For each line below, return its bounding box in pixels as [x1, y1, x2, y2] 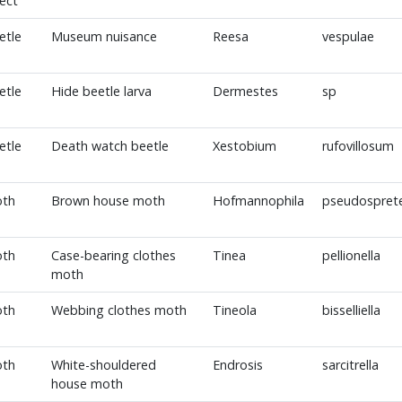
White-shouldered [50, 356, 156, 373]
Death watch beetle [50, 137, 169, 154]
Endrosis [212, 356, 263, 373]
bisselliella [321, 301, 380, 319]
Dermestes [212, 83, 278, 100]
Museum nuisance [50, 28, 157, 45]
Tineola [212, 301, 257, 319]
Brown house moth [50, 192, 165, 209]
